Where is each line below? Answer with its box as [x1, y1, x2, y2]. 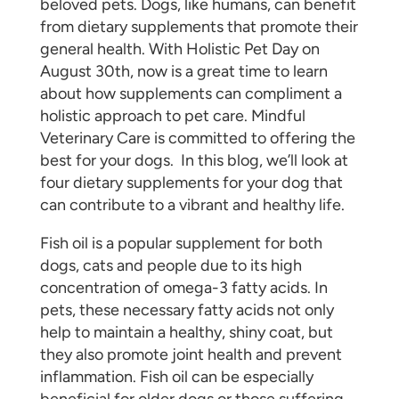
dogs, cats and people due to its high [39, 256, 302, 275]
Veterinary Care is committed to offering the [39, 128, 355, 148]
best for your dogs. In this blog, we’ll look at [39, 151, 348, 170]
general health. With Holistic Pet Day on [39, 39, 320, 59]
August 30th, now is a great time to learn [39, 61, 328, 81]
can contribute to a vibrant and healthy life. [39, 195, 345, 215]
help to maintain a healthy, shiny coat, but [39, 322, 333, 342]
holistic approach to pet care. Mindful [39, 106, 305, 126]
